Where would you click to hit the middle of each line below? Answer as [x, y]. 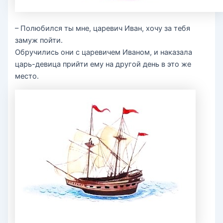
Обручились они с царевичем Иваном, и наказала [104, 53]
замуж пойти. [39, 41]
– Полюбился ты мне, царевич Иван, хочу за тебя [103, 29]
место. [27, 76]
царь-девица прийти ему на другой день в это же [103, 64]
